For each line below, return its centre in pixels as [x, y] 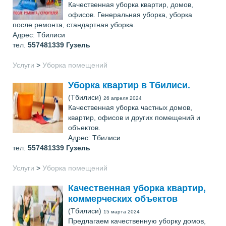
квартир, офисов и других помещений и [134, 118]
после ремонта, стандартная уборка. [74, 25]
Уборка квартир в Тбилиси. [129, 85]
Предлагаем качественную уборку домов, [137, 221]
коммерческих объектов [123, 199]
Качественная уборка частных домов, [130, 107]
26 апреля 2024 [123, 98]
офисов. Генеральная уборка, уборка [130, 15]
